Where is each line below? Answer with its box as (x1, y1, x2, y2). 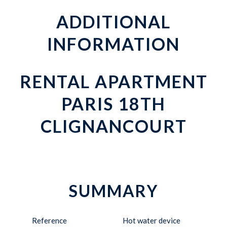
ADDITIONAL (56, 11, 171, 32)
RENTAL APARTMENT (19, 71, 208, 92)
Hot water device (122, 216, 180, 225)
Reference (32, 216, 67, 225)
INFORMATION (47, 33, 180, 54)
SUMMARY (69, 181, 158, 201)
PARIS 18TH (61, 93, 166, 114)
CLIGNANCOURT (40, 116, 187, 136)
